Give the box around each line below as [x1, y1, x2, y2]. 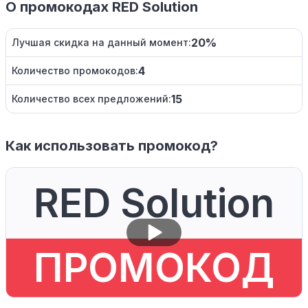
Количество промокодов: [12, 65, 138, 77]
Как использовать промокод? [5, 137, 218, 155]
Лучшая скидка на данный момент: [12, 36, 191, 49]
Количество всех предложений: [12, 93, 171, 105]
